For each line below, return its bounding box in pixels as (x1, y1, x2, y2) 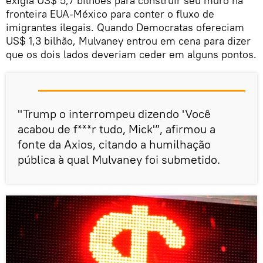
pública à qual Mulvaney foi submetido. (18, 151, 220, 167)
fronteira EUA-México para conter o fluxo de (6, 6, 214, 21)
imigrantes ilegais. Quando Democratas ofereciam (6, 20, 244, 34)
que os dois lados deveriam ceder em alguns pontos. (6, 47, 257, 61)
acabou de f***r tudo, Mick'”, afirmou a (18, 121, 215, 136)
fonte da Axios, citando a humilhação (18, 136, 211, 151)
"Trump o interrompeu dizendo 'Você (18, 106, 211, 121)
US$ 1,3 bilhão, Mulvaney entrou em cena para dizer (6, 33, 251, 48)
